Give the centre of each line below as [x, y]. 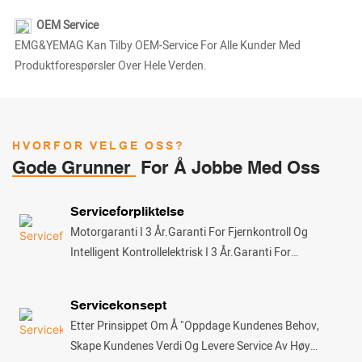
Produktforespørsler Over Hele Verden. [110, 66]
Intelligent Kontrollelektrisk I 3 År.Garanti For [181, 252]
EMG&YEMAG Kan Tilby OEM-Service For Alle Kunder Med [157, 46]
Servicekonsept [119, 305]
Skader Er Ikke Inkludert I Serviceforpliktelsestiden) [196, 313]
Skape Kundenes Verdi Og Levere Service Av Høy [191, 347]
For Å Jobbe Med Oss [228, 168]
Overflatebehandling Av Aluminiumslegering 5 [184, 272]
